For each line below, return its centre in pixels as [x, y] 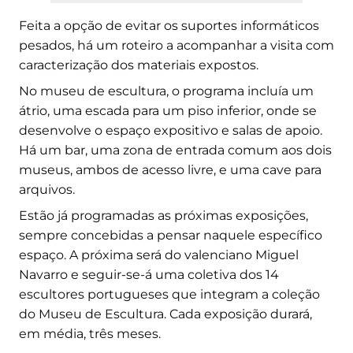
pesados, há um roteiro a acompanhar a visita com [176, 45]
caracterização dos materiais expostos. [139, 65]
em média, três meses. [90, 333]
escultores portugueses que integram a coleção [169, 294]
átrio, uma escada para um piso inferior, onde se [168, 110]
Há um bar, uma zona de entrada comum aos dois [175, 150]
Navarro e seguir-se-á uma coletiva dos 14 [149, 274]
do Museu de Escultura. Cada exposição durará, [165, 314]
